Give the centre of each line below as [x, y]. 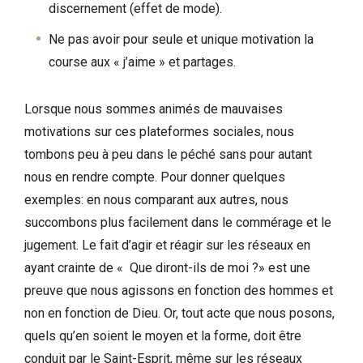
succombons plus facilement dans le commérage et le [178, 223]
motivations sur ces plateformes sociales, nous [159, 132]
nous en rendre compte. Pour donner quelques [155, 177]
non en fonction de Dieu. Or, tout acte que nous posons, [179, 314]
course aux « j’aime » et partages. [142, 62]
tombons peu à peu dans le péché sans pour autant [168, 155]
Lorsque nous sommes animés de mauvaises [154, 109]
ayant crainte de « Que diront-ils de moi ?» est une [167, 268]
